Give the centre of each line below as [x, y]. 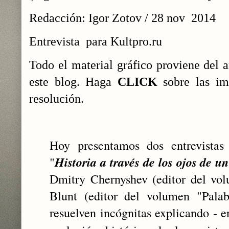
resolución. [56, 98]
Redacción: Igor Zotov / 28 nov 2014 [124, 17]
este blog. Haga [73, 81]
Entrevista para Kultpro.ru [96, 41]
